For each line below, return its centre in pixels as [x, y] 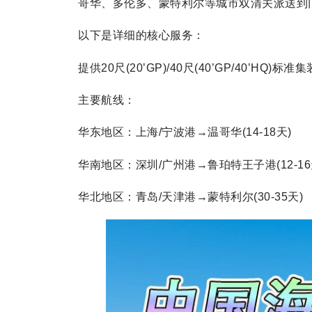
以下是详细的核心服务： [141, 36]
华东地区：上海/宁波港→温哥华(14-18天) [185, 132]
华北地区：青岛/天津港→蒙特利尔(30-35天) [190, 197]
